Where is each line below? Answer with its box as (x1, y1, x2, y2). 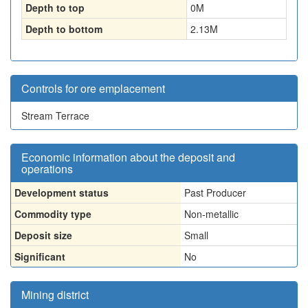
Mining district (21, 287, 89, 302)
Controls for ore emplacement (21, 80, 165, 96)
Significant (14, 250, 65, 263)
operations (21, 161, 73, 177)
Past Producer (184, 186, 246, 199)
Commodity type (14, 207, 91, 221)
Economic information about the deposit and (21, 149, 235, 165)
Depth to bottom (25, 22, 102, 36)
